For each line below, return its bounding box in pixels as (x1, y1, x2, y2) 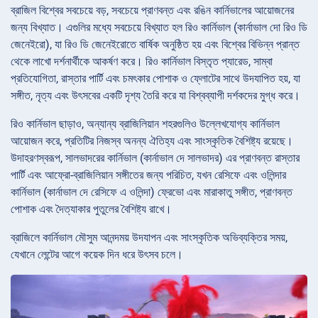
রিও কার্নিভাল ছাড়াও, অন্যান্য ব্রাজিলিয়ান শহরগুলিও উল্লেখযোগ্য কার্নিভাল (11, 117, 280, 131)
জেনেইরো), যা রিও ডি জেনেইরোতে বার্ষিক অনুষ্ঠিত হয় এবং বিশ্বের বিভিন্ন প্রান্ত (11, 38, 300, 52)
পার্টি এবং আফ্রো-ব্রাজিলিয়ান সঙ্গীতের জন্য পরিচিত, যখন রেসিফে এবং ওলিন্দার (11, 168, 286, 182)
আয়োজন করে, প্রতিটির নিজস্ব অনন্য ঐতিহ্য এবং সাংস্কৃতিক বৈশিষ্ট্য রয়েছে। (11, 134, 293, 148)
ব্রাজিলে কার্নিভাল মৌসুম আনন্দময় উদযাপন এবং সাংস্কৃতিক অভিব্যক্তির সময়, (11, 231, 287, 245)
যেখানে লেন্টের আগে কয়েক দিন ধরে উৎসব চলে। (11, 248, 183, 262)
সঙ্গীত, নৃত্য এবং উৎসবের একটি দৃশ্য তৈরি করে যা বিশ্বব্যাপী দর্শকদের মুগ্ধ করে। (11, 89, 300, 103)
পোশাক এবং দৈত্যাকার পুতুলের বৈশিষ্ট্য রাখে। (11, 202, 172, 216)
